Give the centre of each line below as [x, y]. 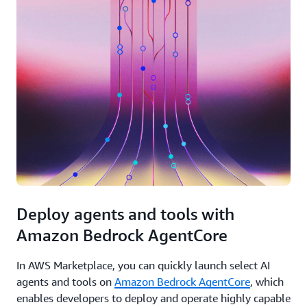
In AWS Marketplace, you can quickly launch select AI [143, 265]
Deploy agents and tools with [125, 214]
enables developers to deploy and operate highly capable [153, 298]
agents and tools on [65, 282]
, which [267, 282]
